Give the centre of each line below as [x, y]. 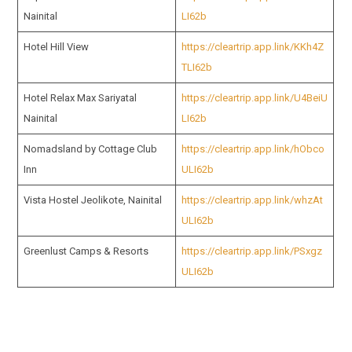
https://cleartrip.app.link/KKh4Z [252, 47]
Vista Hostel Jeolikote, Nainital [92, 200]
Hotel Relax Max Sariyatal [80, 98]
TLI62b [196, 67]
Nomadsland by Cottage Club [90, 149]
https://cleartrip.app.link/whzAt [252, 200]
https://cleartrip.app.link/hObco [253, 149]
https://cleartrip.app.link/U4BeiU [254, 98]
